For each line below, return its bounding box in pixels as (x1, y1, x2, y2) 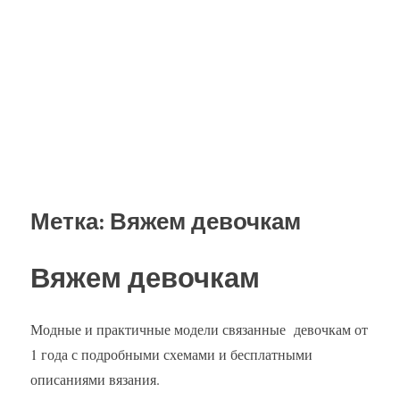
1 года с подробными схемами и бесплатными (30, 345, 312, 364)
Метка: (30, 208, 110, 235)
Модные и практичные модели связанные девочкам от (30, 320, 368, 339)
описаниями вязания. (30, 370, 160, 389)
